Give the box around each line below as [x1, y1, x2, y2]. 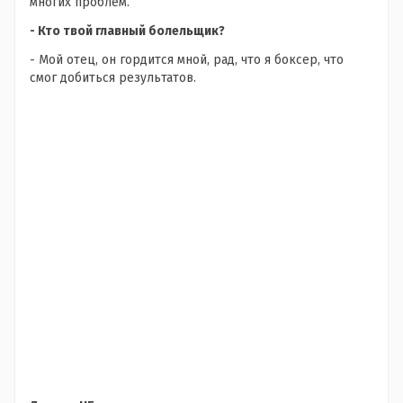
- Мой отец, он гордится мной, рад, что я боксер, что [30, 52, 344, 67]
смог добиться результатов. [30, 70, 196, 85]
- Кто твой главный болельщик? [30, 23, 225, 39]
